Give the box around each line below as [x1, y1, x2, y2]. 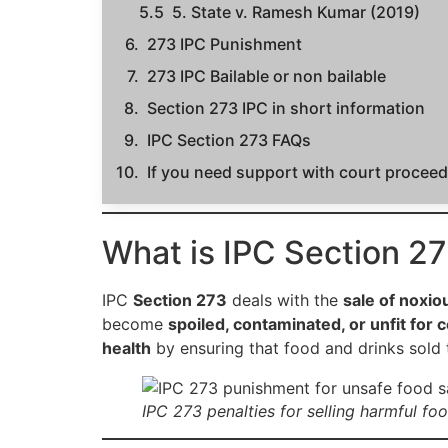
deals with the [227, 290, 343, 311]
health [102, 338, 151, 359]
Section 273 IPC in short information [147, 98, 425, 119]
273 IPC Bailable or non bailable [147, 66, 386, 87]
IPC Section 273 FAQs [147, 130, 311, 151]
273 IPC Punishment [147, 34, 302, 55]
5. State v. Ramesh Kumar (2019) [172, 2, 420, 23]
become [102, 314, 168, 335]
